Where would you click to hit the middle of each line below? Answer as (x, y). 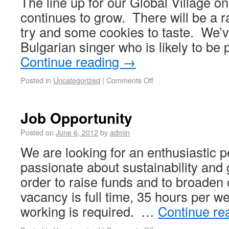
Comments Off (130, 80)
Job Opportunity (76, 118)
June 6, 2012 (77, 132)
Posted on (37, 132)
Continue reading (72, 61)
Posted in (36, 80)
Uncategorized (77, 80)
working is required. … (89, 211)
